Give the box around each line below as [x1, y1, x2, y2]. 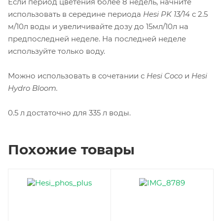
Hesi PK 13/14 [143, 9, 190, 19]
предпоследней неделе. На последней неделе [8, 34, 186, 44]
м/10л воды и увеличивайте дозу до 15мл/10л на [8, 22, 188, 32]
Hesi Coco [147, 71, 183, 81]
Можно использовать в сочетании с [8, 71, 147, 81]
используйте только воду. [8, 46, 105, 56]
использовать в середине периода [8, 9, 143, 19]
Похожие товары [8, 141, 135, 158]
